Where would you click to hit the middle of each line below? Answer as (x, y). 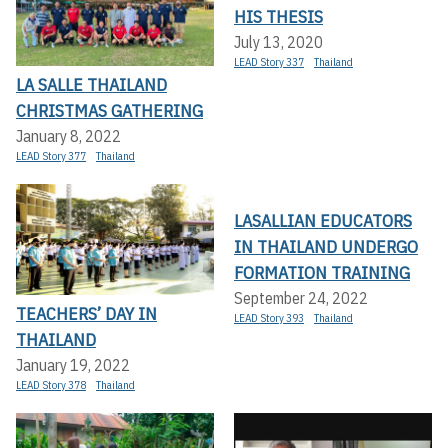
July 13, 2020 (278, 42)
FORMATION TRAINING (322, 272)
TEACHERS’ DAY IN (86, 313)
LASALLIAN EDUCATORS (323, 220)
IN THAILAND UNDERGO (326, 246)
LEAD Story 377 (51, 155)
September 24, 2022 (301, 297)
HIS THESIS (278, 17)
